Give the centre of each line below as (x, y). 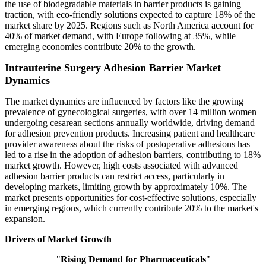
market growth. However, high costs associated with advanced (121, 166)
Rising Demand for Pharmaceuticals (133, 259)
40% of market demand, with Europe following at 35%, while (120, 36)
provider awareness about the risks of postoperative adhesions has (127, 144)
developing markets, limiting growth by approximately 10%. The (126, 187)
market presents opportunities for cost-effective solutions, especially (131, 198)
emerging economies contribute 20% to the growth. (100, 47)
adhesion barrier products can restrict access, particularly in (115, 176)
